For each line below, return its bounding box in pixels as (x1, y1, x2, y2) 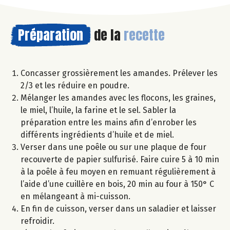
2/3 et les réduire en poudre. (21, 80, 129, 90)
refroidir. (21, 216, 54, 226)
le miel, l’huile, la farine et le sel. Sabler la (21, 105, 176, 115)
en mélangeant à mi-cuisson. (21, 191, 130, 201)
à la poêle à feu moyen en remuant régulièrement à (21, 166, 216, 177)
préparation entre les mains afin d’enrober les (21, 117, 197, 127)
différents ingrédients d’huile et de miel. (21, 129, 174, 140)
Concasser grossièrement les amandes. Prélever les (21, 68, 218, 78)
